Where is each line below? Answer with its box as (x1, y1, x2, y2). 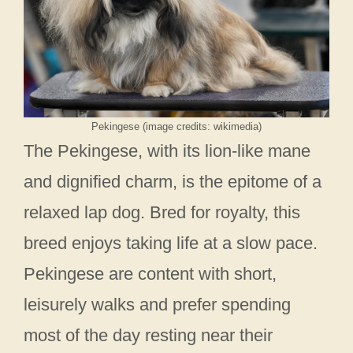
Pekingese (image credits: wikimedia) (91, 121, 262, 133)
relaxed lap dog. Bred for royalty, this (24, 203, 300, 223)
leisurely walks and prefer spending (24, 295, 291, 315)
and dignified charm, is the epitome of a (24, 172, 321, 192)
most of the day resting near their (24, 325, 273, 346)
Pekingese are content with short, (24, 264, 277, 284)
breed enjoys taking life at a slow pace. (24, 233, 318, 254)
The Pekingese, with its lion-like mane (24, 141, 310, 162)
